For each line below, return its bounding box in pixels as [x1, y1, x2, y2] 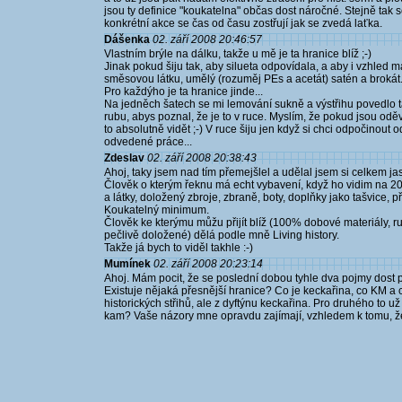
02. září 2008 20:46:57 [153, 33, 262, 46]
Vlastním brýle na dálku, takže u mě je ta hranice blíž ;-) [104, 48, 371, 60]
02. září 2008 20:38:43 [147, 152, 257, 164]
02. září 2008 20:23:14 [153, 258, 263, 270]
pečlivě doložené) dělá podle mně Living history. [104, 229, 339, 241]
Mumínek [104, 258, 151, 270]
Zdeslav [104, 152, 144, 164]
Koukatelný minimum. [104, 204, 209, 216]
